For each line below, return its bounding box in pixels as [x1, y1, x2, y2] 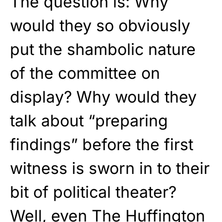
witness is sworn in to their [10, 159, 210, 178]
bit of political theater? [10, 182, 176, 202]
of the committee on [10, 63, 160, 83]
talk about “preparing [10, 111, 168, 131]
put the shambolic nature [10, 40, 196, 59]
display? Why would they [10, 87, 197, 107]
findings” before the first [10, 135, 193, 155]
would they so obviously [10, 16, 190, 36]
